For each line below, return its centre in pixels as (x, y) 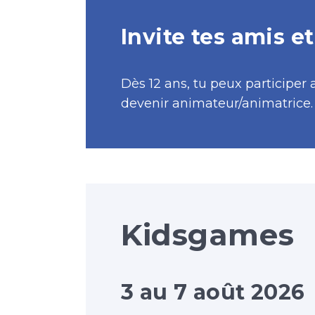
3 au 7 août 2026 (213, 292)
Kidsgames (208, 235)
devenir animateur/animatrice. (217, 103)
